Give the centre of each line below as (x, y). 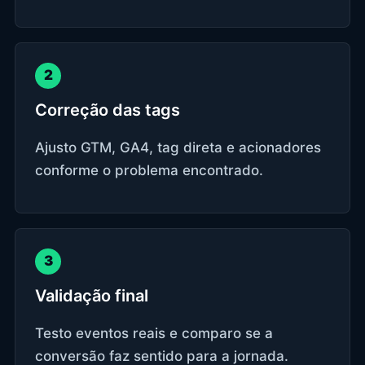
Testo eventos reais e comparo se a (154, 333)
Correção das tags (108, 110)
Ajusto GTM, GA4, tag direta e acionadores (178, 147)
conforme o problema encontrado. (149, 170)
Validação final (92, 295)
